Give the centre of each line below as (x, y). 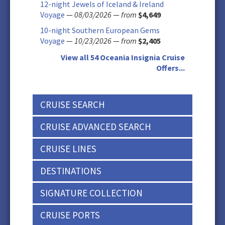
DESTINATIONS (71, 171)
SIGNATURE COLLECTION (91, 193)
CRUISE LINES (68, 149)
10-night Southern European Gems (100, 30)
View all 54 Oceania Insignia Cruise (123, 57)
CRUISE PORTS (70, 215)
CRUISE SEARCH (73, 104)
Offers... (171, 68)
